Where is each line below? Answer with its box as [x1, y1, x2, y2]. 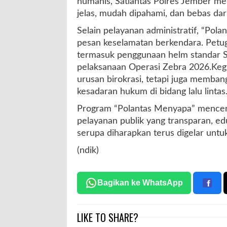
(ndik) [77, 146, 101, 156]
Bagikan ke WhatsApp [97, 178, 183, 187]
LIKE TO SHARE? [77, 210, 138, 225]
